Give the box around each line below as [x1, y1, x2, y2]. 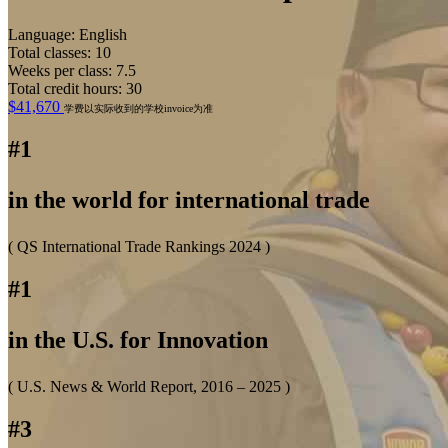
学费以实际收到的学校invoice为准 [64, 102, 213, 114]
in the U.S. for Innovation [8, 326, 268, 353]
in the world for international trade [8, 186, 370, 213]
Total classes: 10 [8, 43, 111, 61]
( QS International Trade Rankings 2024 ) [8, 237, 270, 255]
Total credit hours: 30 [8, 79, 142, 97]
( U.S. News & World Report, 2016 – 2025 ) [8, 377, 290, 395]
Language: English [8, 25, 127, 43]
